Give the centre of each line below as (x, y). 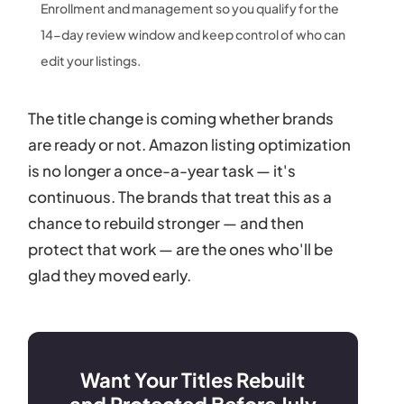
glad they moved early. (110, 275)
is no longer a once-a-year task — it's (162, 170)
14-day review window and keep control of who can (193, 34)
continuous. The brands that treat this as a (180, 196)
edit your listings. (91, 60)
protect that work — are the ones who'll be (181, 248)
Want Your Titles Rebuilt (193, 379)
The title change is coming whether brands (181, 118)
